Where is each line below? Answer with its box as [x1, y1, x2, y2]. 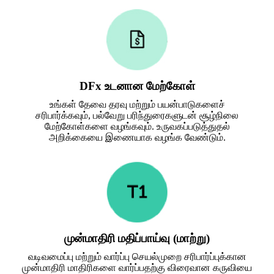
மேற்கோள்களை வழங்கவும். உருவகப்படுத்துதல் [44, 120, 230, 131]
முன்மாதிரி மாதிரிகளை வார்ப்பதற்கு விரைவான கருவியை [22, 262, 252, 273]
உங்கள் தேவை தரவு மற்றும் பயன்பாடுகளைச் [49, 98, 225, 109]
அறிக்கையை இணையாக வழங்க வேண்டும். [48, 131, 226, 143]
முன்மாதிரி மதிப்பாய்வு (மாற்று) [64, 231, 210, 245]
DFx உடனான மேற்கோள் [79, 79, 195, 92]
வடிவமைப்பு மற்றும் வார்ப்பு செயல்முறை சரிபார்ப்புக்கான [28, 251, 246, 262]
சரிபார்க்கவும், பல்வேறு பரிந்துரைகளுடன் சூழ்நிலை [35, 109, 239, 120]
